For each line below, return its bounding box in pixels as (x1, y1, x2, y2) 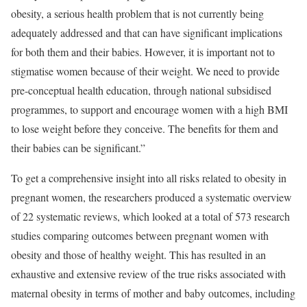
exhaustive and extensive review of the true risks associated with (11, 266, 286, 281)
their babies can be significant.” (11, 140, 145, 155)
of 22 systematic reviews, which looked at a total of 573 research (11, 208, 290, 223)
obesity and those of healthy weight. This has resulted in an (11, 247, 266, 262)
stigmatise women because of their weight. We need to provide (11, 63, 280, 78)
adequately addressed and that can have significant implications (11, 25, 282, 40)
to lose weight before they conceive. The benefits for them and (11, 121, 278, 136)
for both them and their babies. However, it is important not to (11, 44, 275, 59)
